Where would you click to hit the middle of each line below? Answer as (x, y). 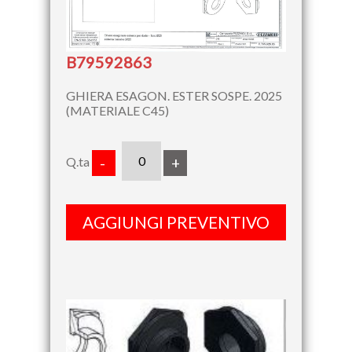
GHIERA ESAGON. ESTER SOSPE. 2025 (174, 95)
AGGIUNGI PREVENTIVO (176, 222)
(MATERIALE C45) (117, 110)
